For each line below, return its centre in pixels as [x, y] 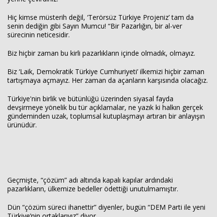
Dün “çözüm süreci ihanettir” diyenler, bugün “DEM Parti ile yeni [106, 207]
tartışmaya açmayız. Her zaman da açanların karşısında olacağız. [108, 80]
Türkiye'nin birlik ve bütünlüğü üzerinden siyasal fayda [90, 99]
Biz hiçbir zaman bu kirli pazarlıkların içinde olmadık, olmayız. [101, 53]
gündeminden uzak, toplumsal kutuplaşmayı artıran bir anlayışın [106, 116]
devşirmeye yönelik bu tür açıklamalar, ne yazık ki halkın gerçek [105, 107]
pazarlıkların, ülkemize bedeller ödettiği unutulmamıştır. [93, 189]
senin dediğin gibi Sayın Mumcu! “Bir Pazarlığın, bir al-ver [95, 26]
